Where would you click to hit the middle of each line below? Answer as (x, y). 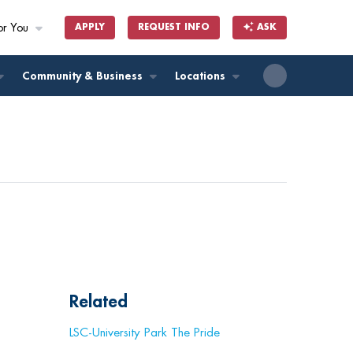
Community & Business (84, 76)
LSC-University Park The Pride (145, 333)
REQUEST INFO (174, 27)
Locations (202, 76)
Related (98, 302)
